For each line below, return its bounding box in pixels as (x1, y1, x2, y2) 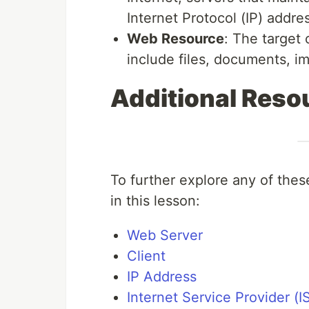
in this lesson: (110, 192, 200, 209)
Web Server (127, 226, 203, 243)
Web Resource (127, 30, 224, 47)
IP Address (127, 268, 197, 285)
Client (127, 247, 166, 264)
